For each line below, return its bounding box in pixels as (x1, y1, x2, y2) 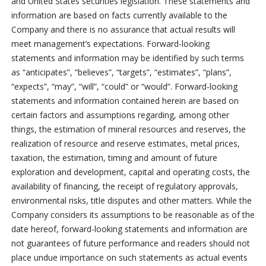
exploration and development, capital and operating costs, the (11, 166, 250, 178)
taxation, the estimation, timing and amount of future (11, 152, 217, 164)
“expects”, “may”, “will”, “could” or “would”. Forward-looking (11, 81, 237, 93)
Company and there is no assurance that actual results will (11, 24, 235, 36)
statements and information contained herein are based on (11, 95, 239, 107)
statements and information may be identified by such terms (11, 52, 244, 64)
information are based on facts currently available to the (11, 9, 227, 21)
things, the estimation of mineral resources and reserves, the (11, 123, 246, 135)
